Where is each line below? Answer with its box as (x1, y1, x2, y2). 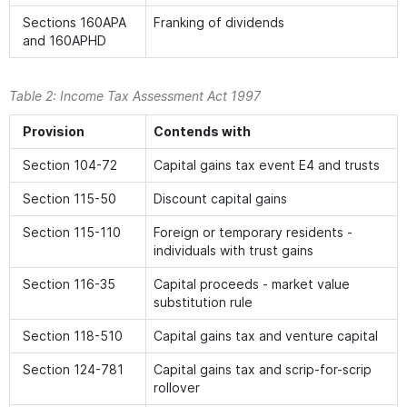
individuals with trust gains (154, 243, 313, 258)
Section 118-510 (23, 328, 123, 343)
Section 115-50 (23, 191, 116, 206)
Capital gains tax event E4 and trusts (154, 157, 380, 173)
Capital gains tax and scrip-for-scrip (154, 362, 372, 377)
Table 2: (9, 88, 60, 104)
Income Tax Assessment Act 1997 (60, 88, 261, 104)
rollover (154, 380, 200, 395)
